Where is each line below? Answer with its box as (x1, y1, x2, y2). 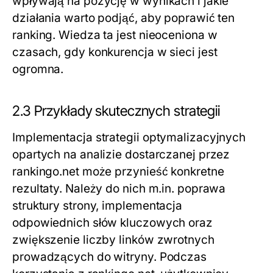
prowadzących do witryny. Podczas (12, 250, 207, 264)
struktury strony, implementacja (12, 199, 183, 213)
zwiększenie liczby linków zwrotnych (12, 233, 214, 247)
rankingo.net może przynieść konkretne (12, 165, 224, 179)
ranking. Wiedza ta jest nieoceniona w (12, 28, 218, 43)
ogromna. (12, 62, 64, 77)
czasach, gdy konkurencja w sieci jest (12, 45, 218, 60)
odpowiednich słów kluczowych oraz (12, 216, 213, 230)
